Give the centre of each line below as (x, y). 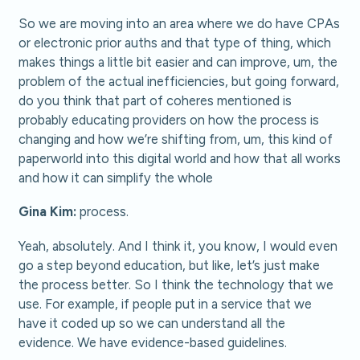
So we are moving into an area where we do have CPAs (180, 23)
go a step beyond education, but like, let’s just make (170, 265)
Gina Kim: (48, 212)
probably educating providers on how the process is (169, 119)
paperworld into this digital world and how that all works (180, 158)
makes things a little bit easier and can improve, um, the (178, 61)
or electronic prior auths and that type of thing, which (175, 42)
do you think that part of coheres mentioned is (155, 100)
